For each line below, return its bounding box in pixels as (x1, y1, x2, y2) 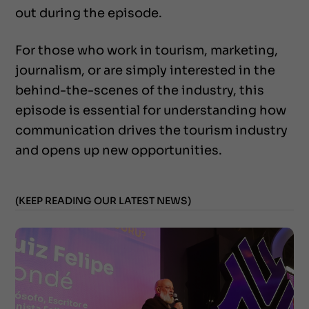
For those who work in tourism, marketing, (15, 42, 278, 58)
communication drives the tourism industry (15, 122, 288, 138)
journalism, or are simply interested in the (15, 62, 275, 78)
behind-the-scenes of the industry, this (15, 82, 264, 98)
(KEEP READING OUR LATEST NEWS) (15, 194, 192, 207)
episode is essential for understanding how (15, 102, 286, 118)
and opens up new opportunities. (15, 142, 222, 158)
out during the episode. (15, 5, 163, 21)
